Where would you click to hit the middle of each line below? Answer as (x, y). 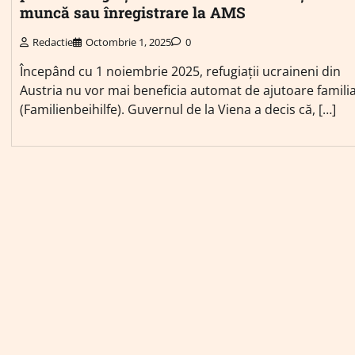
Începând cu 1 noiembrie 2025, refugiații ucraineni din (180, 71)
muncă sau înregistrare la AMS (133, 12)
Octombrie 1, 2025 (128, 42)
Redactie (53, 42)
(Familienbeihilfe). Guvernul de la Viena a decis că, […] (178, 109)
